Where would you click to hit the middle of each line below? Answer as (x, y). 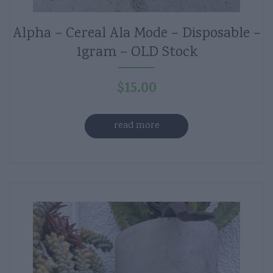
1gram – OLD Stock (136, 53)
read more (136, 126)
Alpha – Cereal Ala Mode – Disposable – (136, 34)
